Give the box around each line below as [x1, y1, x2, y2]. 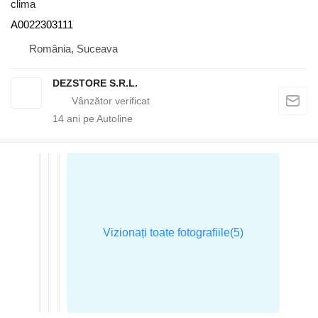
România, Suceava [29, 42, 118, 55]
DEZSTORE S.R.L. [53, 77, 138, 89]
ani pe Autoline [64, 112, 133, 124]
